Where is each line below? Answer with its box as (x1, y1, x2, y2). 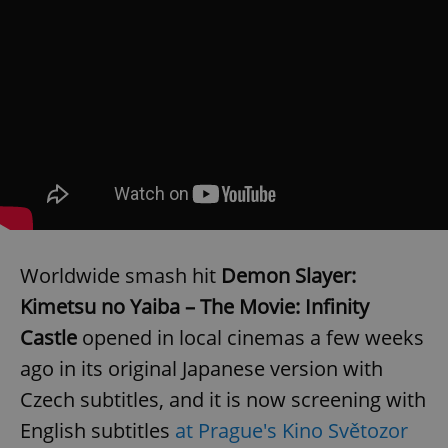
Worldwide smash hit (20, 261, 221, 289)
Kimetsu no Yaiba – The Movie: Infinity (20, 292, 369, 320)
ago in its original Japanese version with (20, 354, 383, 382)
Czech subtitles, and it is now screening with (20, 385, 426, 413)
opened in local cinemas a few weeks (77, 323, 424, 351)
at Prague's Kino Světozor (175, 416, 408, 444)
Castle (20, 323, 77, 351)
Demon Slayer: (221, 261, 356, 289)
